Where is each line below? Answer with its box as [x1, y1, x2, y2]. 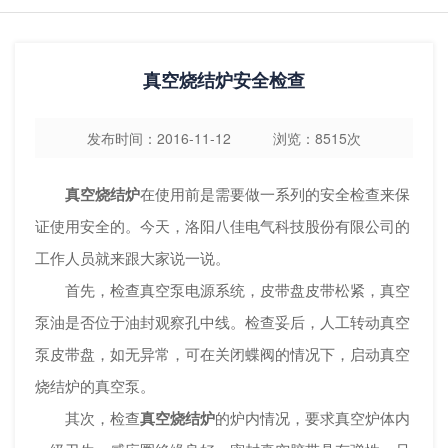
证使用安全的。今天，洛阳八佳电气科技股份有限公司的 [35, 215, 410, 236]
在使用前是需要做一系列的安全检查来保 [140, 183, 410, 204]
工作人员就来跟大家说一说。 [35, 247, 230, 268]
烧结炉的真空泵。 [35, 375, 155, 396]
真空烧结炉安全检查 [143, 67, 305, 93]
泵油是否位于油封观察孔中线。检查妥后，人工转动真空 [35, 311, 410, 332]
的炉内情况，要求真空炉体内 [215, 407, 410, 428]
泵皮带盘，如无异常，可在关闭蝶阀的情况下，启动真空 [35, 343, 410, 364]
